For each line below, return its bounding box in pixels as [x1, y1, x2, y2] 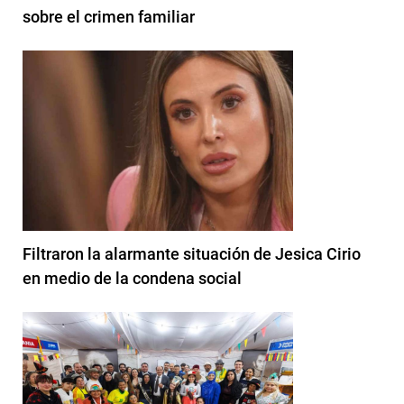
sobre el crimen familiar [23, 7, 195, 27]
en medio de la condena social [23, 269, 242, 289]
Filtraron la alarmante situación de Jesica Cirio [23, 244, 361, 264]
